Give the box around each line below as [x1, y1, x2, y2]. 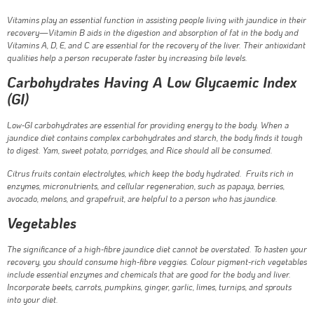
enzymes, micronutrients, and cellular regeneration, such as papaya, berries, [7, 179, 285, 191]
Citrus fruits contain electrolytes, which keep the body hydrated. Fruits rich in [7, 167, 294, 179]
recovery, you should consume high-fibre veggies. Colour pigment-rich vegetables [7, 256, 307, 267]
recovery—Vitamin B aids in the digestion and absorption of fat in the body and [7, 26, 299, 38]
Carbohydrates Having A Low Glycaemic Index [7, 73, 296, 92]
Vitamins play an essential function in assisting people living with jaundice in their [7, 13, 306, 25]
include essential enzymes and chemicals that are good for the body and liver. [7, 268, 291, 280]
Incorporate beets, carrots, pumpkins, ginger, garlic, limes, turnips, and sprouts [7, 281, 292, 292]
